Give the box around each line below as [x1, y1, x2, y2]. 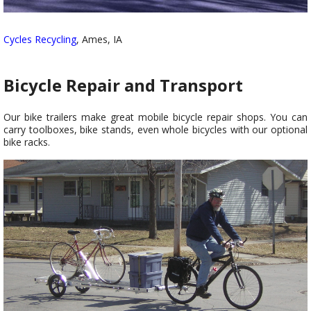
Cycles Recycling [3, 33, 76, 47]
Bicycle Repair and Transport [3, 74, 243, 97]
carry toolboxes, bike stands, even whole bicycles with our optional [3, 123, 308, 137]
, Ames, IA [76, 33, 122, 47]
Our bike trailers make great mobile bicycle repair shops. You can [3, 110, 308, 124]
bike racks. [3, 135, 50, 149]
